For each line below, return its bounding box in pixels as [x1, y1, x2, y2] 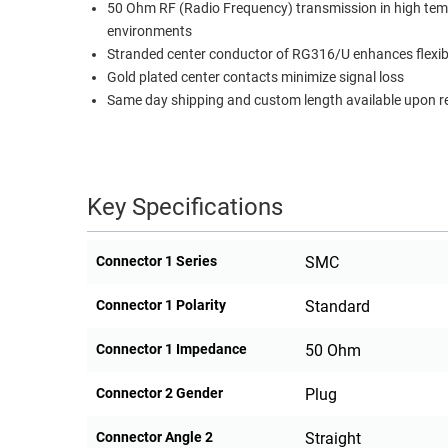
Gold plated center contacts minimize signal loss [107, 69, 404, 87]
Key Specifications [87, 193, 283, 222]
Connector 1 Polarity [96, 297, 226, 314]
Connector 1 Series [96, 253, 217, 270]
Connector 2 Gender [96, 385, 223, 402]
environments [107, 23, 192, 41]
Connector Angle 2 [96, 429, 213, 446]
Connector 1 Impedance [96, 341, 247, 358]
